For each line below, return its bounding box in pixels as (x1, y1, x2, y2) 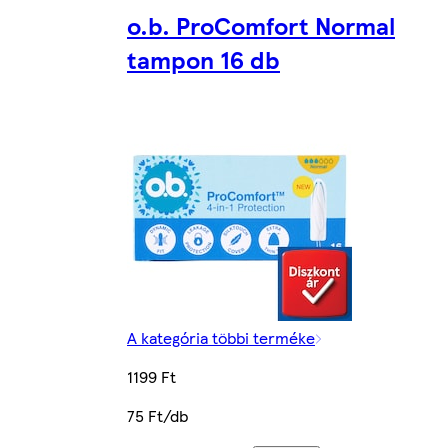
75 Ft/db (127, 404, 188, 428)
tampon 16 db (127, 42, 280, 77)
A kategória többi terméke (127, 326, 315, 350)
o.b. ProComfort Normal (127, 8, 395, 43)
